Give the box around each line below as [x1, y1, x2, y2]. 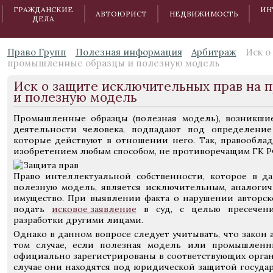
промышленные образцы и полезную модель [7, 57, 219, 69]
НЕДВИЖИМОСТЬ [169, 9, 238, 18]
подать [13, 204, 52, 214]
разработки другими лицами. [13, 214, 143, 225]
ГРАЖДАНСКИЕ [13, 4, 74, 14]
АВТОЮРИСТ [96, 9, 147, 18]
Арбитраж [191, 46, 236, 58]
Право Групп [7, 46, 66, 58]
